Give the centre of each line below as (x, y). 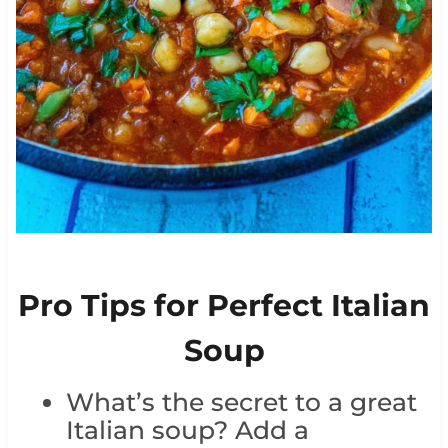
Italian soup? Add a (187, 429)
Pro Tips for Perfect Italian (224, 305)
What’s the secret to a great (241, 401)
